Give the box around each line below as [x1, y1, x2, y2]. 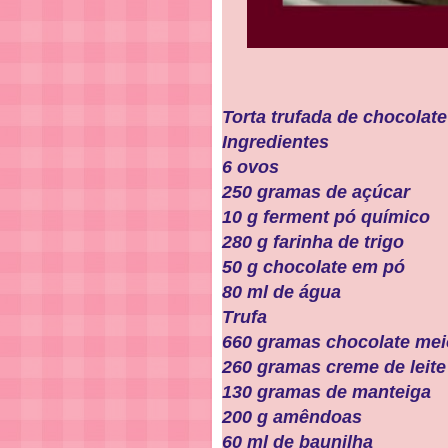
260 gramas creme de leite [222, 357, 446, 377]
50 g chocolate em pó [222, 257, 405, 277]
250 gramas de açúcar [222, 182, 410, 202]
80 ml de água [222, 282, 341, 302]
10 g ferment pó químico [222, 207, 430, 227]
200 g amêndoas [222, 407, 362, 427]
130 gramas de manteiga [222, 382, 431, 402]
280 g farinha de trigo [222, 232, 404, 252]
